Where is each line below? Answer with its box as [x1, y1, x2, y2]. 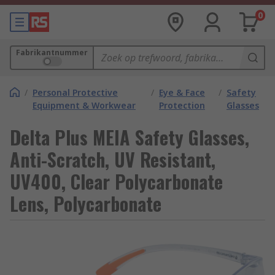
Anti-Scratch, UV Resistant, [10, 145, 215, 173]
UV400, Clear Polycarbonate [10, 168, 223, 195]
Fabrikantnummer [16, 47, 88, 58]
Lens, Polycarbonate [10, 190, 161, 217]
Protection [158, 99, 205, 111]
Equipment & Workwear [33, 99, 136, 111]
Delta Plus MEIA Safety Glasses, [10, 123, 249, 151]
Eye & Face [158, 87, 205, 98]
